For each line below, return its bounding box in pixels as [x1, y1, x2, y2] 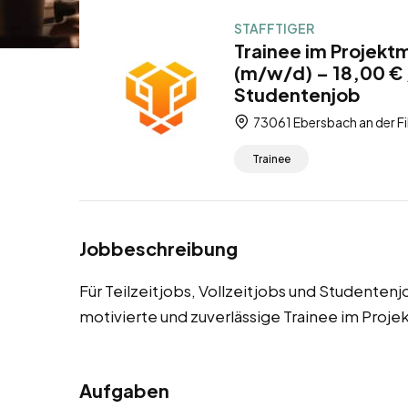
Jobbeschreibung [79, 237, 238, 260]
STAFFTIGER [234, 20, 314, 36]
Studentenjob [234, 83, 361, 106]
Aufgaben [79, 379, 169, 403]
